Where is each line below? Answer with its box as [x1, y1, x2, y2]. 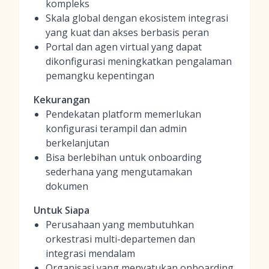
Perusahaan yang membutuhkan [46, 218, 194, 231]
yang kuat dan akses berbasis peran [46, 26, 209, 39]
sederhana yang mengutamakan [46, 165, 192, 178]
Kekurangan [34, 93, 90, 106]
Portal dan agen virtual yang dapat [46, 40, 202, 53]
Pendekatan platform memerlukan [46, 107, 201, 121]
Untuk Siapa [34, 204, 89, 217]
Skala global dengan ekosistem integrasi [46, 11, 228, 25]
